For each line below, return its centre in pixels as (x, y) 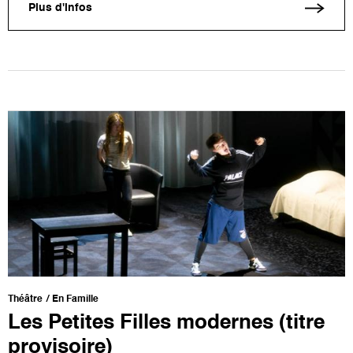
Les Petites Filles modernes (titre (166, 323)
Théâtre (25, 299)
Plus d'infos (60, 8)
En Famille (75, 299)
